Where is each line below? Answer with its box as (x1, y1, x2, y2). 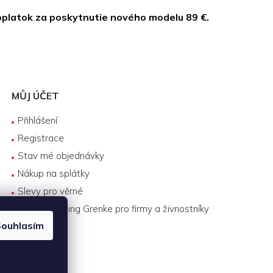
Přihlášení (18, 114, 58, 126)
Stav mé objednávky (18, 149, 105, 161)
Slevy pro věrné (18, 185, 83, 197)
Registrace (18, 132, 65, 144)
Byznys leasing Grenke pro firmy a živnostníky (18, 202, 210, 214)
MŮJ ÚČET (12, 89, 60, 102)
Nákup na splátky (18, 167, 90, 179)
